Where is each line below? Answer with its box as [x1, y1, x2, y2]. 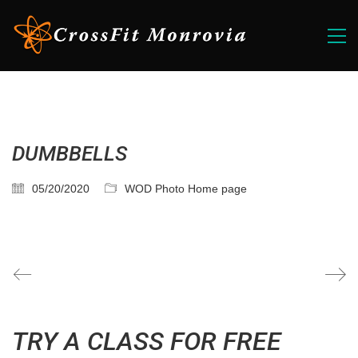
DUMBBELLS [12, 141, 127, 165]
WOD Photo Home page [125, 182, 247, 195]
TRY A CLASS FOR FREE [12, 325, 281, 356]
